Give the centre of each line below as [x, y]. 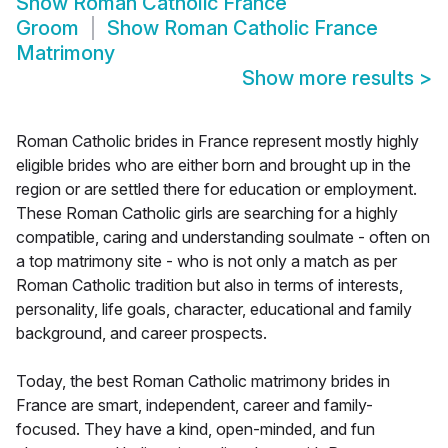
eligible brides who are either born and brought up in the [213, 165]
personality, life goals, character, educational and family [214, 309]
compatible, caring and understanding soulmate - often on [223, 237]
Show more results [330, 78]
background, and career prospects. [141, 333]
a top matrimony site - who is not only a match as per [206, 261]
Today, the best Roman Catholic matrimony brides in [203, 381]
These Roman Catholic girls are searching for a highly [207, 213]
